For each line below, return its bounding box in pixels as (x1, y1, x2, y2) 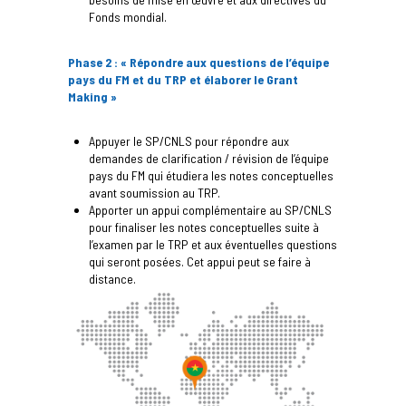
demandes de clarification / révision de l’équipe (89, 150, 330, 166)
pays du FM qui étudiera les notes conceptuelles (89, 167, 334, 183)
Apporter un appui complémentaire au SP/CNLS (89, 201, 333, 217)
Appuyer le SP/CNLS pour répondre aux (89, 132, 290, 149)
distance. (89, 270, 137, 286)
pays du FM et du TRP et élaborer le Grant (67, 71, 298, 87)
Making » (67, 88, 117, 104)
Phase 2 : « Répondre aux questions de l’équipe (67, 53, 329, 70)
